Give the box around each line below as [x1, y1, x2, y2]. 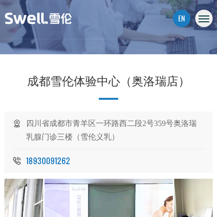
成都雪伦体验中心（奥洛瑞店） [27, 75, 190, 88]
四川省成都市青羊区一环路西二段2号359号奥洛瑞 [26, 119, 197, 127]
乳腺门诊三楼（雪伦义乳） [26, 132, 120, 141]
